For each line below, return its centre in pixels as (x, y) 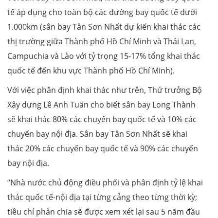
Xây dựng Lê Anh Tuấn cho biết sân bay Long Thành (101, 105)
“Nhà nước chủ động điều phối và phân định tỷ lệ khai (105, 183)
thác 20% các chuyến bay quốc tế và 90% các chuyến (103, 149)
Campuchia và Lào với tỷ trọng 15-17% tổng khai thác (104, 56)
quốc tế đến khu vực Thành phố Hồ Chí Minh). (91, 71)
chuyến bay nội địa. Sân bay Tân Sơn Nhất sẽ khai (97, 134)
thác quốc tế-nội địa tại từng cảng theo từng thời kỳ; (102, 197)
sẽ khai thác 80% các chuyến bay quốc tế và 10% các (102, 119)
